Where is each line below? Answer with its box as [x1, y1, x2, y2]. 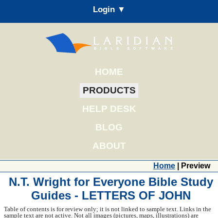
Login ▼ [92, 4, 126, 14]
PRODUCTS [82, 85, 136, 95]
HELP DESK [82, 103, 136, 114]
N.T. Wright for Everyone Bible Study [9, 175, 213, 189]
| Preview [175, 161, 210, 170]
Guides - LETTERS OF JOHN [31, 189, 191, 202]
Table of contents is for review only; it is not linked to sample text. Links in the [4, 205, 211, 213]
